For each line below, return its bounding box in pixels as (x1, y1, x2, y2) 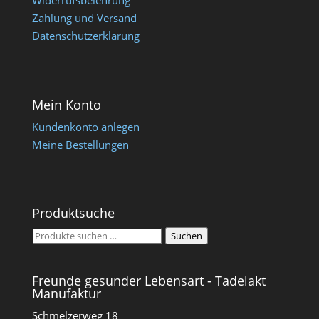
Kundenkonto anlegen (31, 120, 140, 135)
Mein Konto (31, 96, 101, 114)
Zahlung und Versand (31, 11, 137, 25)
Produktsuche (31, 204, 115, 222)
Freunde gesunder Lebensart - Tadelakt (31, 271, 266, 289)
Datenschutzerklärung (31, 28, 140, 43)
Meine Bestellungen (31, 137, 129, 152)
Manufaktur (31, 284, 101, 302)
